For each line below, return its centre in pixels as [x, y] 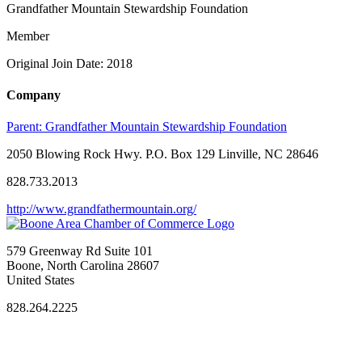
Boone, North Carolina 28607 [83, 266]
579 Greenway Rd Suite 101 [80, 251]
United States [40, 280]
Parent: [26, 127]
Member [28, 36]
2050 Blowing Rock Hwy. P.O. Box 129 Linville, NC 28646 [162, 154]
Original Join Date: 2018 [69, 63]
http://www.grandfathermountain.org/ [101, 209]
